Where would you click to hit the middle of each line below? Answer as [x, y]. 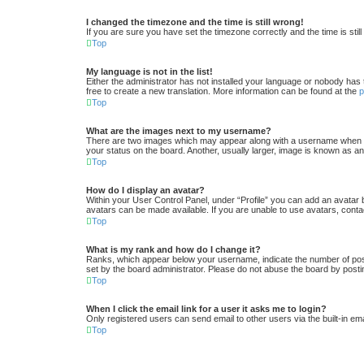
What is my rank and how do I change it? [173, 250]
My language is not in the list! [149, 72]
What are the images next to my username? [179, 131]
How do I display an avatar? [145, 191]
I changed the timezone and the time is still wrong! [195, 22]
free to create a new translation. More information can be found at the [223, 91]
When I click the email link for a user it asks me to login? [206, 309]
